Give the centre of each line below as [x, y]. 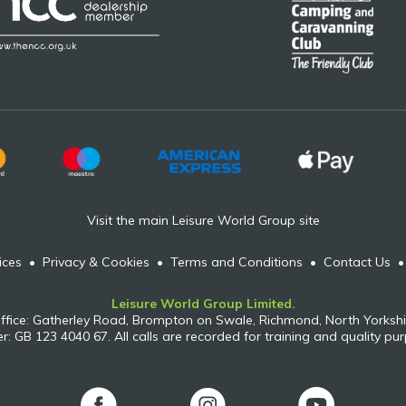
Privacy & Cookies [96, 262]
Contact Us [357, 262]
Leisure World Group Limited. [203, 304]
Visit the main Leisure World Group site [203, 221]
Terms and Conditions [237, 262]
